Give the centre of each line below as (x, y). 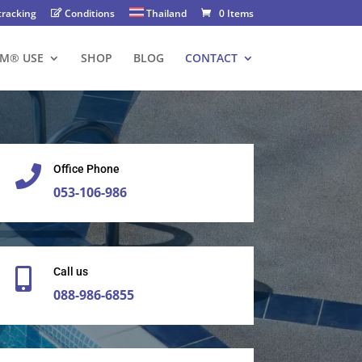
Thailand (165, 13)
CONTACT (211, 58)
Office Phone (87, 169)
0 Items (236, 13)
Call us (71, 271)
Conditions (89, 13)
